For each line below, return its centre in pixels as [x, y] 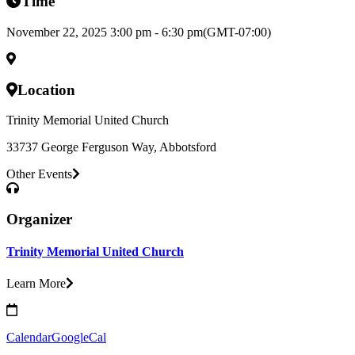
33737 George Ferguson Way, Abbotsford [111, 147]
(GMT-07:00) [237, 32]
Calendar [29, 337]
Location [46, 90]
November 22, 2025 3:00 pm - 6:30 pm [105, 32]
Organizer [39, 219]
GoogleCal [79, 337]
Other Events [39, 174]
